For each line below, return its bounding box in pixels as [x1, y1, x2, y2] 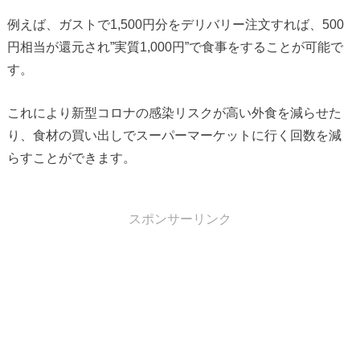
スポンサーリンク [128, 211, 231, 226]
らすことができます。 [6, 149, 136, 165]
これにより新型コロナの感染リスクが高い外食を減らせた [6, 104, 342, 120]
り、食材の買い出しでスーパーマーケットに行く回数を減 [6, 127, 342, 142]
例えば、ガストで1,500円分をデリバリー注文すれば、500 [6, 16, 344, 31]
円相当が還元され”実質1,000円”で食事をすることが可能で [6, 39, 343, 54]
